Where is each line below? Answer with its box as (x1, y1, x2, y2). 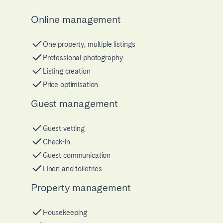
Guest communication (42, 151, 111, 160)
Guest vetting (42, 124, 85, 133)
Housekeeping (42, 209, 88, 217)
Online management (30, 13, 121, 25)
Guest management (30, 97, 118, 110)
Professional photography (42, 54, 123, 62)
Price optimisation (42, 81, 99, 89)
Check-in (42, 138, 70, 146)
